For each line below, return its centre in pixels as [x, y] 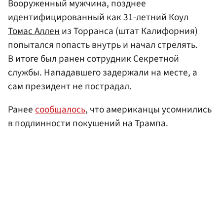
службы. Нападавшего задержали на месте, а [103, 72]
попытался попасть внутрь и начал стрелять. [103, 45]
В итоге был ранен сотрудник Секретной [93, 58]
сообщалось [60, 109]
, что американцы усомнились [148, 109]
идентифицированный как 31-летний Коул [98, 17]
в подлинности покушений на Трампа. [88, 123]
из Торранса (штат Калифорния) [129, 31]
